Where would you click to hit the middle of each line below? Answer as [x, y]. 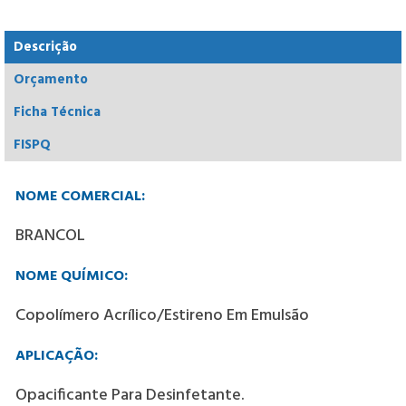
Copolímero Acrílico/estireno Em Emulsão [162, 316]
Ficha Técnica [57, 113]
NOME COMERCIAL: [80, 197]
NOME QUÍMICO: [72, 277]
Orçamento [51, 80]
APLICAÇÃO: [57, 357]
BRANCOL [50, 237]
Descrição [45, 48]
